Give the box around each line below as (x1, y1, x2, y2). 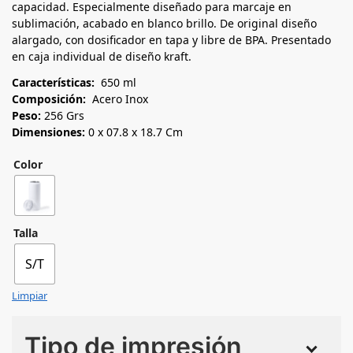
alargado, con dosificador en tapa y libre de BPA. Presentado (12, 32, 331, 47)
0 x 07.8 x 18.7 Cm (85, 124, 183, 139)
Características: (12, 74, 98, 90)
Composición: (12, 91, 86, 106)
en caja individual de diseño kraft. (12, 48, 191, 64)
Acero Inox (86, 91, 148, 106)
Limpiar (12, 288, 47, 303)
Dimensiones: (12, 124, 85, 139)
